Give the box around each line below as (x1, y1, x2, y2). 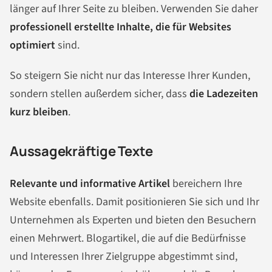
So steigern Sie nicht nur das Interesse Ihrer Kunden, (10, 68, 250, 84)
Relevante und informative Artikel (10, 176, 170, 192)
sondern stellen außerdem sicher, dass (10, 86, 189, 102)
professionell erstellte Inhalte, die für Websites (10, 19, 231, 35)
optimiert (10, 38, 55, 53)
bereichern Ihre (170, 176, 242, 192)
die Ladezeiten (189, 86, 258, 102)
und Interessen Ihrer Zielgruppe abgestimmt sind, (10, 249, 237, 265)
